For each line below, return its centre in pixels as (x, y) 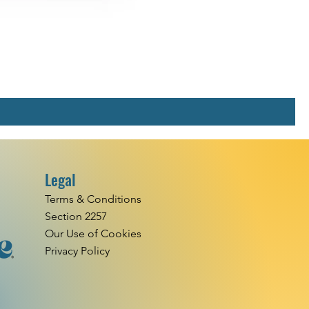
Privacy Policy (77, 250)
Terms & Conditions (93, 199)
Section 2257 (76, 216)
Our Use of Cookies (93, 233)
